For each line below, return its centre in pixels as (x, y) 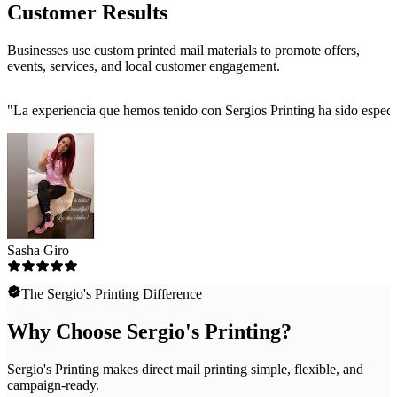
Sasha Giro (38, 251)
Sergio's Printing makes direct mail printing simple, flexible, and (185, 370)
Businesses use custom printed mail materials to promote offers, (183, 51)
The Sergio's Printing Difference (112, 294)
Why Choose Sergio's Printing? (149, 332)
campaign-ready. (53, 385)
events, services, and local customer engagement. (144, 66)
